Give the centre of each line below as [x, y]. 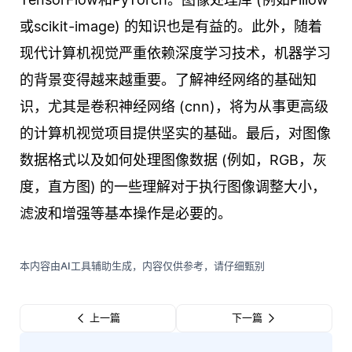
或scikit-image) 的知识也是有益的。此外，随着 [171, 27]
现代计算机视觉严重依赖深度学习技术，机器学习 [175, 53]
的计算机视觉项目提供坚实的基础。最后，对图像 [175, 134]
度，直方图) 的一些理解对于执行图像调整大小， [173, 187]
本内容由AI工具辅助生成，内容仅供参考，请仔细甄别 [142, 266]
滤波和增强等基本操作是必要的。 [126, 214]
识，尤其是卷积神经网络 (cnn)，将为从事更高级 [174, 107]
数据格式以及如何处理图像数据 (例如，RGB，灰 [173, 160]
